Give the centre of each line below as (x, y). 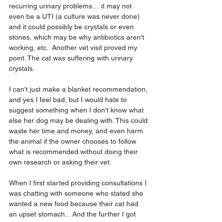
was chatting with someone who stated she (77, 193)
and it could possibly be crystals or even (72, 27)
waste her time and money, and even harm (77, 131)
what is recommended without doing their (74, 152)
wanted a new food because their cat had (75, 204)
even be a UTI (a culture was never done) (75, 16)
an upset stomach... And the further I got (73, 214)
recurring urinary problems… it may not (71, 6)
